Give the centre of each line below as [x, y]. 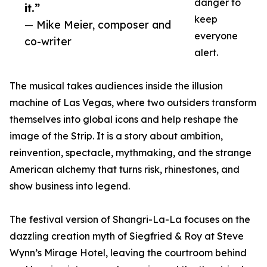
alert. [206, 53]
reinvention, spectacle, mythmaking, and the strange [131, 153]
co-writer [48, 41]
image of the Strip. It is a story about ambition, [116, 136]
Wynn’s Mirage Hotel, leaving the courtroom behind [128, 253]
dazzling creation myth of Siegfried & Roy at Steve [127, 236]
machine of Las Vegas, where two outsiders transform [133, 103]
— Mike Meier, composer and [98, 25]
